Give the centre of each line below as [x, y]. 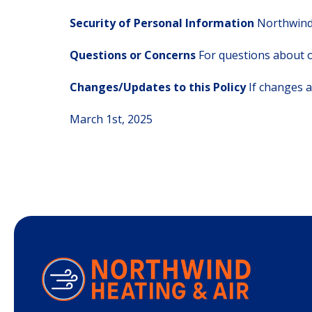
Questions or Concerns [134, 55]
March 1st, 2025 [111, 119]
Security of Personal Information [163, 23]
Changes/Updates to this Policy [159, 87]
